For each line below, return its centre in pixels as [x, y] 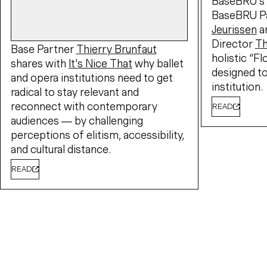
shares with [39, 63]
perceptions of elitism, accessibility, [97, 135]
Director [233, 44]
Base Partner [43, 49]
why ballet [158, 63]
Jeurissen [234, 30]
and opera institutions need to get [91, 77]
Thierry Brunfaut [116, 49]
